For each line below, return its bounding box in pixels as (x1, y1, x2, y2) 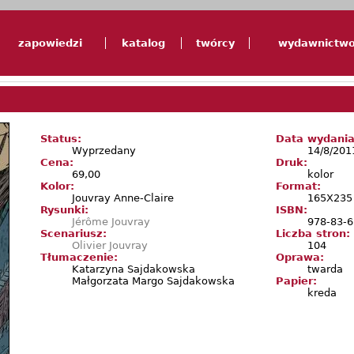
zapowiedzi (17, 37, 82, 49)
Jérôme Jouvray (72, 216, 150, 228)
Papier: (276, 275, 317, 288)
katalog (122, 37, 165, 49)
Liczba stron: (276, 228, 350, 240)
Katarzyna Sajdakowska (72, 263, 195, 276)
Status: (40, 133, 81, 145)
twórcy (196, 37, 235, 49)
